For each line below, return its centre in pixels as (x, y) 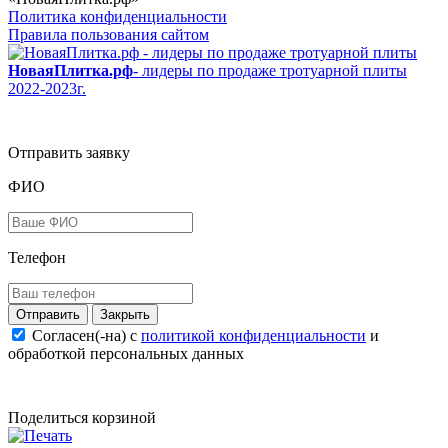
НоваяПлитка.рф (70, 71)
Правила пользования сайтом (108, 35)
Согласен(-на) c (86, 336)
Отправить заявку (69, 153)
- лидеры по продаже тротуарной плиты (270, 71)
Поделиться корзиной (82, 418)
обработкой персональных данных (126, 354)
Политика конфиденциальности (117, 17)
